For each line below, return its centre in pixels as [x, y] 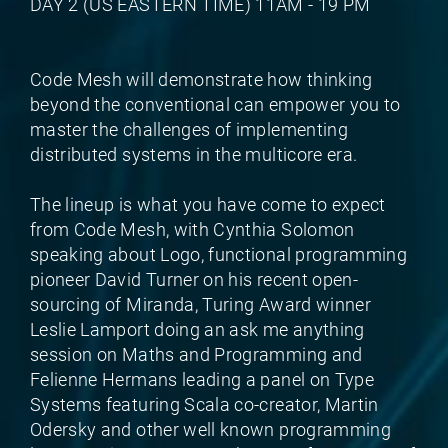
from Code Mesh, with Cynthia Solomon [192, 229]
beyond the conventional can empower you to [215, 104]
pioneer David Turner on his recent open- [194, 279]
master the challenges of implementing [189, 129]
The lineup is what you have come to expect [208, 204]
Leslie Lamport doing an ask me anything [197, 329]
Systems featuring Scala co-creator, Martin [204, 404]
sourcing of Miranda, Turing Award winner [201, 304]
